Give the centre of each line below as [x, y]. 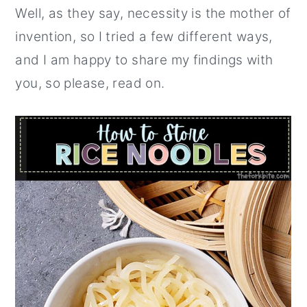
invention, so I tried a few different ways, [144, 37]
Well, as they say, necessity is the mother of [153, 13]
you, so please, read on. [90, 83]
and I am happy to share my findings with [144, 60]
